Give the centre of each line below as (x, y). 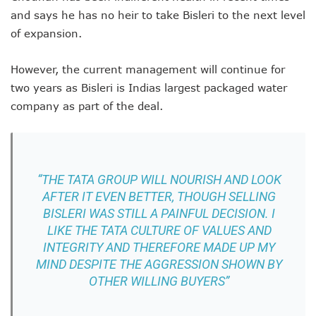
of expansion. (46, 33)
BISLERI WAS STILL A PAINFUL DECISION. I (159, 213)
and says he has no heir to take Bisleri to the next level (158, 14)
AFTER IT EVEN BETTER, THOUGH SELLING (159, 196)
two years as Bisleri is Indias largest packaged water (149, 87)
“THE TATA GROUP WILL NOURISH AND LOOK (159, 179)
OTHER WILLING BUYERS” (159, 281)
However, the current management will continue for (148, 69)
